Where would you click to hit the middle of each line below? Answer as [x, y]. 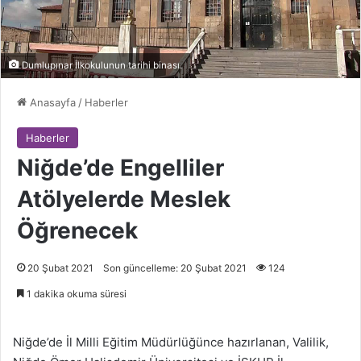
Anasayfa [51, 102]
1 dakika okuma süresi [75, 293]
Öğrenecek [77, 230]
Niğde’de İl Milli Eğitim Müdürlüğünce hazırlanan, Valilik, [171, 342]
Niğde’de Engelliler [120, 167]
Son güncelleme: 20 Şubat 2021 [175, 268]
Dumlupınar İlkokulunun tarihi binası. [101, 65]
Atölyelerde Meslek [124, 199]
